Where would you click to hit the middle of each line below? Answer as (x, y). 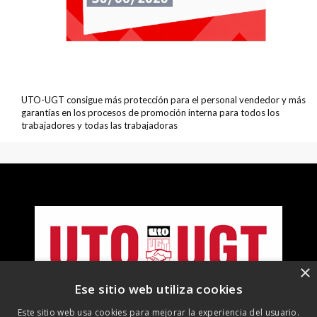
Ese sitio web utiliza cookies (158, 289)
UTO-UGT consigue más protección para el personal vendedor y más (163, 100)
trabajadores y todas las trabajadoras (99, 126)
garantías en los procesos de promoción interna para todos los (150, 113)
